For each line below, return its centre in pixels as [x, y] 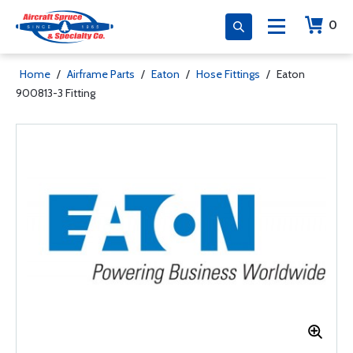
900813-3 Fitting [56, 93]
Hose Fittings [228, 74]
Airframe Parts [101, 74]
